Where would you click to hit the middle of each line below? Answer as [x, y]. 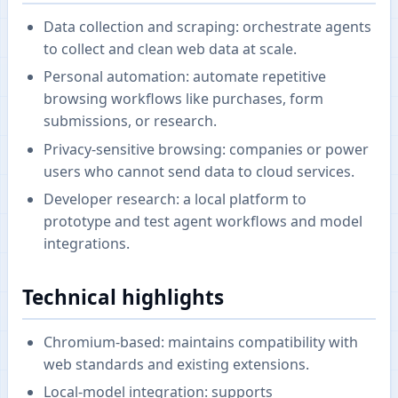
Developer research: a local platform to [175, 199]
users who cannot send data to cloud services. [199, 171]
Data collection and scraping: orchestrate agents [207, 26]
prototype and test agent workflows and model [203, 222]
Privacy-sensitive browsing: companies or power [206, 149]
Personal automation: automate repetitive [185, 77]
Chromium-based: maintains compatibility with [201, 342]
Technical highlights [123, 298]
